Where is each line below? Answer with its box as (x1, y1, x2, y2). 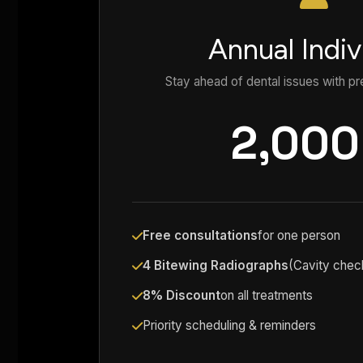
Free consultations (143, 227, 258, 243)
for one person (258, 227, 340, 243)
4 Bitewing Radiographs (143, 257, 288, 273)
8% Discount (143, 287, 220, 303)
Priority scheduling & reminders (143, 317, 316, 333)
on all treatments (220, 287, 313, 303)
